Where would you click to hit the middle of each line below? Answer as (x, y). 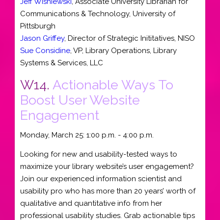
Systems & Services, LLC (62, 63)
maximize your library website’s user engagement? (107, 166)
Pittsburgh (38, 26)
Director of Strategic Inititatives (121, 38)
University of (154, 14)
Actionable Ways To (113, 84)
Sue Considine (45, 50)
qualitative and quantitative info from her (91, 203)
